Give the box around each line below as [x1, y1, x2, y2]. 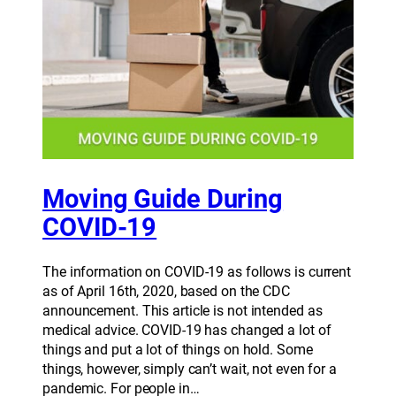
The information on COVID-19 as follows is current [42, 263, 352, 281]
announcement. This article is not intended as [42, 302, 323, 320]
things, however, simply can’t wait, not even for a [42, 361, 337, 378]
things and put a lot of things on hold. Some [42, 341, 313, 359]
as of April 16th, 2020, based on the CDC [42, 283, 290, 301]
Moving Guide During [42, 184, 284, 214]
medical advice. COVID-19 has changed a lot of [42, 322, 331, 339]
